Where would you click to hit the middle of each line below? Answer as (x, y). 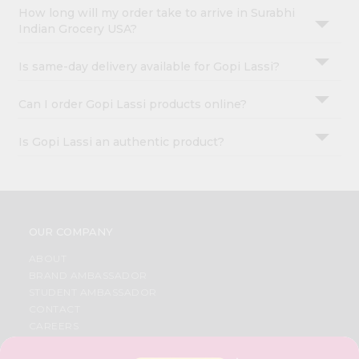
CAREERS (54, 326)
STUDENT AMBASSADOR (93, 292)
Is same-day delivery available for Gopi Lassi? (149, 67)
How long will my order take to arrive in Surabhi (157, 13)
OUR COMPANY (71, 232)
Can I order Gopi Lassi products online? (133, 105)
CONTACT (54, 309)
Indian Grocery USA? (78, 29)
